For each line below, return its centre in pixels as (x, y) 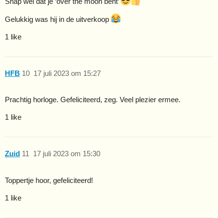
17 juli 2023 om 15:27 (67, 73)
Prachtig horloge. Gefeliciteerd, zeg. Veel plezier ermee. (93, 100)
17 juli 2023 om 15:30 (66, 153)
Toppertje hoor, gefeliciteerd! (49, 180)
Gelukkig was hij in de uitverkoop (58, 19)
